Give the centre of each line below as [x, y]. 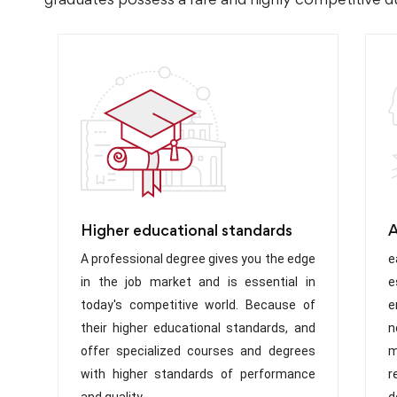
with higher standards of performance [198, 374]
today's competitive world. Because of [198, 304]
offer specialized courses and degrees [198, 350]
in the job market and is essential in [198, 281]
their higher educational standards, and [198, 327]
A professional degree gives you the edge [198, 258]
